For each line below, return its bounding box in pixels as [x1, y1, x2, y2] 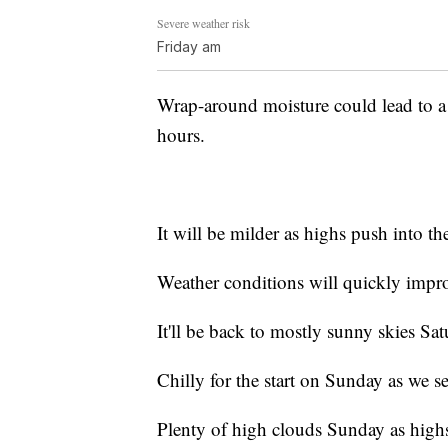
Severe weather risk [157, 14, 250, 31]
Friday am [157, 37, 221, 55]
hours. [157, 121, 205, 147]
